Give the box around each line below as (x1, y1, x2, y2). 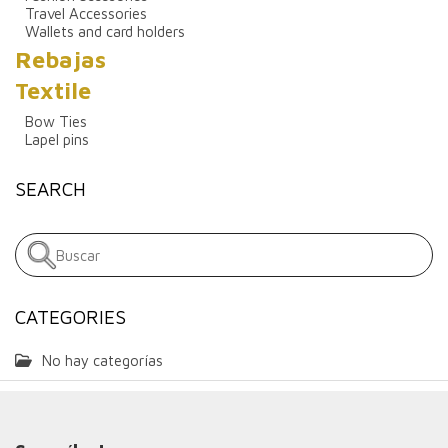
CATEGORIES (15, 306, 126, 329)
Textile (15, 77, 91, 105)
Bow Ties (25, 113, 87, 131)
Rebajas (15, 46, 106, 74)
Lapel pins (25, 131, 89, 149)
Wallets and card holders (25, 23, 185, 41)
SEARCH (15, 178, 86, 201)
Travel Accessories (25, 5, 147, 23)
